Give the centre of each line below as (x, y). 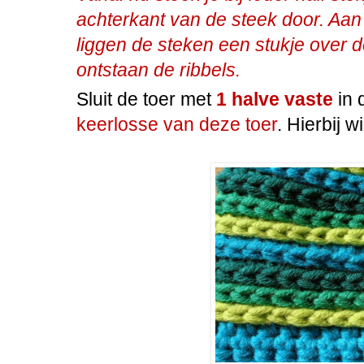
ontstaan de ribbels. (158, 70)
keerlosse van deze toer (177, 125)
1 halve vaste (275, 100)
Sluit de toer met (146, 100)
